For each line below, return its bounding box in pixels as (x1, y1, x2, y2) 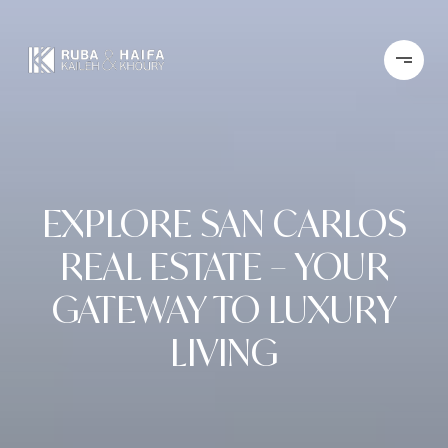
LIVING (170, 329, 278, 376)
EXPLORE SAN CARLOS (41, 200, 407, 247)
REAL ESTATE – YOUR (59, 243, 389, 290)
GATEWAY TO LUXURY (51, 286, 397, 333)
